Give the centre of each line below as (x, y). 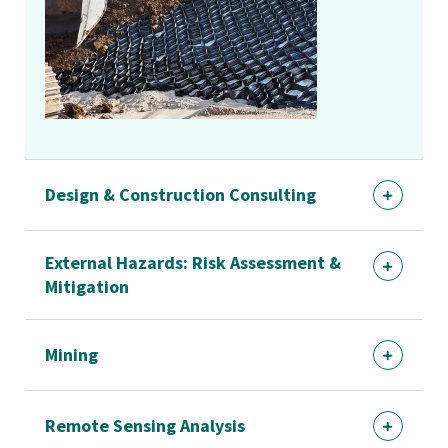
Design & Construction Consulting (180, 195)
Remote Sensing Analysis (145, 426)
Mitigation (87, 287)
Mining (71, 355)
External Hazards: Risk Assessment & (193, 263)
